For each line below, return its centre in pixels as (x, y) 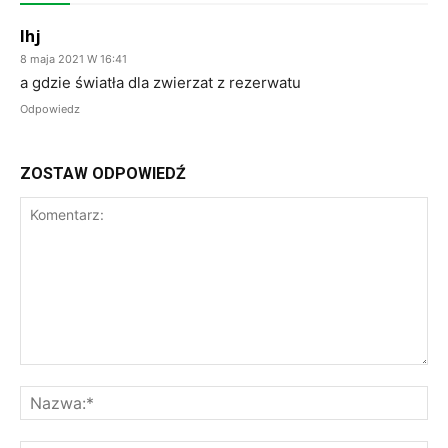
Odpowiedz (50, 109)
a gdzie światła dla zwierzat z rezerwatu (160, 83)
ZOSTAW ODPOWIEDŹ (103, 174)
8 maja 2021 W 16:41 (73, 59)
